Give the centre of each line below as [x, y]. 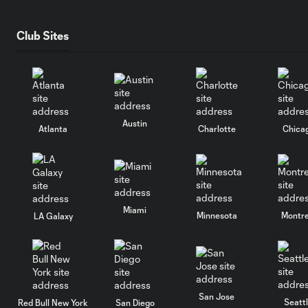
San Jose [217, 296]
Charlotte [217, 128]
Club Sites [43, 35]
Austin [135, 123]
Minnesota [217, 215]
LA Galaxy [53, 216]
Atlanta [53, 128]
